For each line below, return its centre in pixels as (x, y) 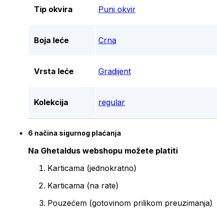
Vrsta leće (54, 71)
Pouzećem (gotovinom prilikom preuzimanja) (130, 203)
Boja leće (51, 40)
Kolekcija (51, 102)
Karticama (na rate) (83, 186)
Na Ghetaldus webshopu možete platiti (104, 151)
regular (112, 102)
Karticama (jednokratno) (92, 168)
